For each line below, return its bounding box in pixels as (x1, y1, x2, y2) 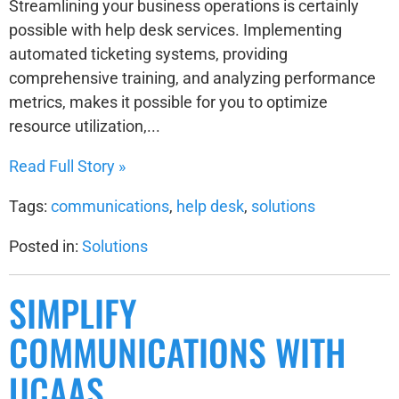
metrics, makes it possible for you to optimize (9, 92, 328, 111)
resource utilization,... (9, 116, 160, 135)
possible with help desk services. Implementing (9, 20, 342, 39)
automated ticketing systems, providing (9, 44, 288, 63)
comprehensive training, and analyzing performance (9, 68, 376, 87)
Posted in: (9, 236, 82, 256)
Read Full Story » (9, 156, 126, 175)
